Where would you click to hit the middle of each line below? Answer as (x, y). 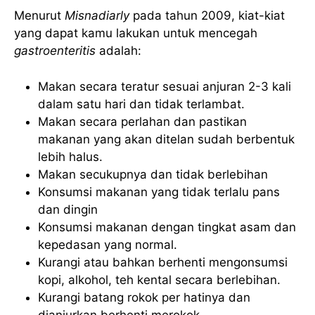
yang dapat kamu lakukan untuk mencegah (136, 33)
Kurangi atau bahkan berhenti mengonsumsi (163, 262)
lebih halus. (70, 156)
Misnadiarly (99, 16)
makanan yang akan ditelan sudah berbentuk (166, 139)
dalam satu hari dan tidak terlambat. (141, 104)
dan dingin (68, 209)
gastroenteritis (55, 51)
